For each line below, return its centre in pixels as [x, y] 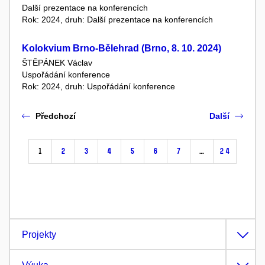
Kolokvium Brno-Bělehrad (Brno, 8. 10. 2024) [122, 48]
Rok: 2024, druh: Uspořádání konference [98, 87]
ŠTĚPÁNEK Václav [57, 63]
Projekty [39, 235]
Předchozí [56, 116]
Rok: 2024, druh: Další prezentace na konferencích [117, 19]
